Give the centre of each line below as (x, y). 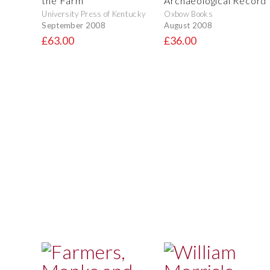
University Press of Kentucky (94, 14)
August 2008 (188, 25)
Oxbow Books (188, 14)
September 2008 (74, 25)
